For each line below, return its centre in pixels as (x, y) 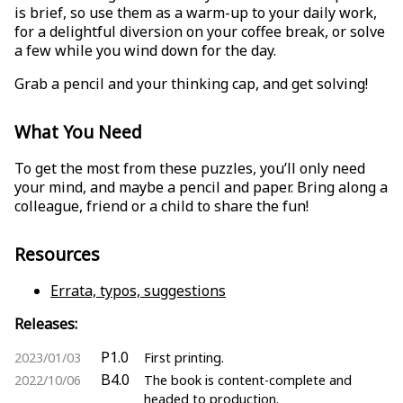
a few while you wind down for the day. (145, 50)
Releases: (46, 324)
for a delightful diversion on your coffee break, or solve (200, 31)
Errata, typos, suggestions (138, 291)
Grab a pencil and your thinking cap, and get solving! (191, 83)
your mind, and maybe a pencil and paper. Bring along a (201, 188)
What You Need (78, 131)
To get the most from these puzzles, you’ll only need (190, 169)
